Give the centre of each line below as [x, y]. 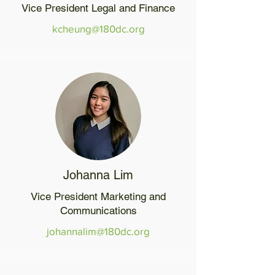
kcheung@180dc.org [98, 29]
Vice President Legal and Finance [98, 8]
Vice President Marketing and [98, 196]
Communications [98, 211]
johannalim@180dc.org [98, 231]
